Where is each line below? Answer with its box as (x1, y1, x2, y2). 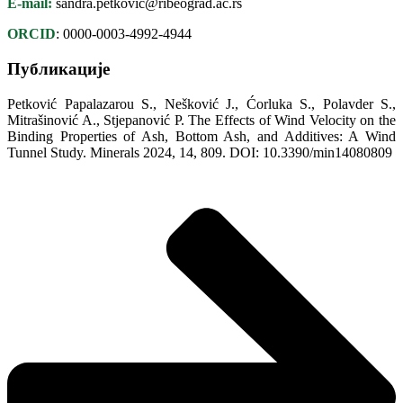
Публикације (7, 59, 110, 79)
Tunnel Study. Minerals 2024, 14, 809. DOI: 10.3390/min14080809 (7, 144, 392, 160)
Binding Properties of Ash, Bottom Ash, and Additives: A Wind (7, 128, 396, 144)
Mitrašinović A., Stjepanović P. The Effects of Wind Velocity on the (7, 112, 396, 128)
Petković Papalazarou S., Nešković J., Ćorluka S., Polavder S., (7, 95, 396, 112)
